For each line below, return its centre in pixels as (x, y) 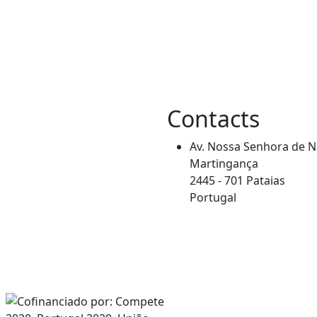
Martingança (224, 163)
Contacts (213, 118)
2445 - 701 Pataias (237, 180)
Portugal (213, 197)
